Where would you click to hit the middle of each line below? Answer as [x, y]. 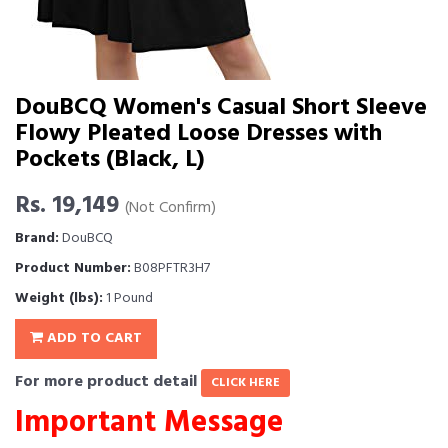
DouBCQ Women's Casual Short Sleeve [221, 108]
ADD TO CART [92, 338]
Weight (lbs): [59, 298]
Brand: [37, 238]
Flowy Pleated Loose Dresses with [198, 134]
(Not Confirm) [170, 208]
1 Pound [128, 298]
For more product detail [108, 382]
